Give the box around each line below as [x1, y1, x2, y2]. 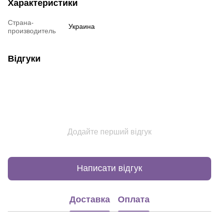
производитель [8, 26, 56, 35]
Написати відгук [77, 163, 142, 174]
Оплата [118, 195, 150, 205]
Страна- [8, 18, 34, 26]
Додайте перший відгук [67, 127, 152, 136]
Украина [68, 22, 95, 30]
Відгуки [8, 53, 41, 64]
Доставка [69, 195, 110, 205]
